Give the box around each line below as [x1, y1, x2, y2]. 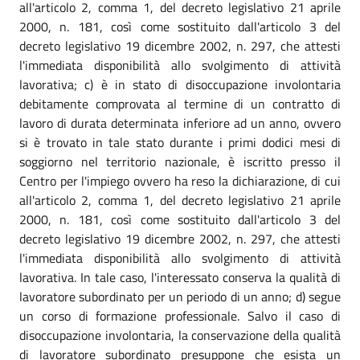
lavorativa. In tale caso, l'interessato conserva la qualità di [19, 268, 341, 288]
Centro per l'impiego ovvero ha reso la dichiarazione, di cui [19, 171, 341, 191]
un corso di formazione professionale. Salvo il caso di [19, 306, 341, 326]
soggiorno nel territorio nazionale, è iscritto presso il [19, 152, 341, 172]
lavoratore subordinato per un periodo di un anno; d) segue [19, 287, 341, 307]
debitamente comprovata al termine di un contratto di [19, 94, 341, 114]
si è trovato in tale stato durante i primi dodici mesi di [19, 133, 341, 153]
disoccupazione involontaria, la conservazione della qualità [19, 325, 341, 346]
